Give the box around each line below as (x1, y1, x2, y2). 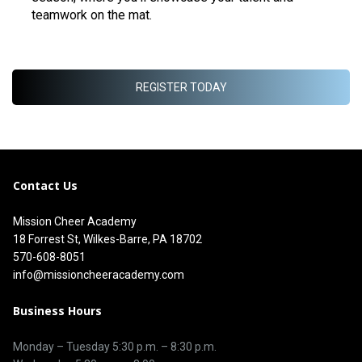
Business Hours (13, 303, 102, 319)
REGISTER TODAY (135, 81, 227, 95)
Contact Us (13, 178, 78, 194)
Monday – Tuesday (13, 340, 112, 354)
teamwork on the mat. (32, 7, 152, 23)
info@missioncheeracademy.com (13, 268, 184, 282)
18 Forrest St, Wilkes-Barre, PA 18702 (13, 233, 202, 246)
